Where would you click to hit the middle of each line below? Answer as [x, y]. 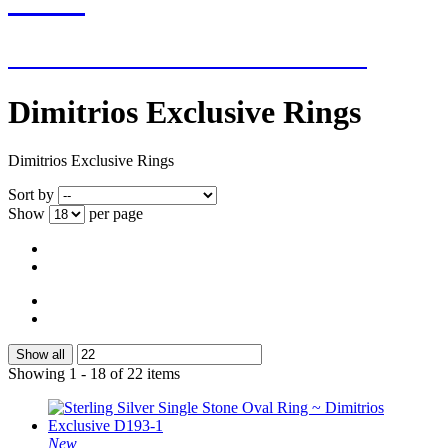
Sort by [31, 194]
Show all [40, 354]
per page [116, 213]
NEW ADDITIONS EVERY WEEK [187, 57]
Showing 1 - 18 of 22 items [94, 373]
